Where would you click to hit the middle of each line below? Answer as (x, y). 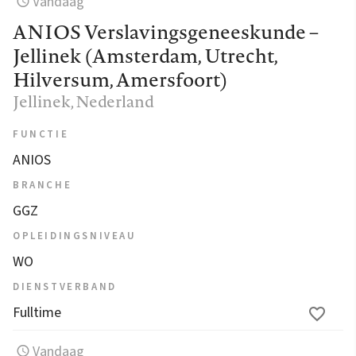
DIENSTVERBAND (65, 286)
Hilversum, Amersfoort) (120, 79)
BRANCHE (43, 185)
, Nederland (112, 101)
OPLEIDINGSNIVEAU (75, 236)
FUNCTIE (41, 134)
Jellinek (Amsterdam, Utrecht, (145, 55)
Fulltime (37, 312)
